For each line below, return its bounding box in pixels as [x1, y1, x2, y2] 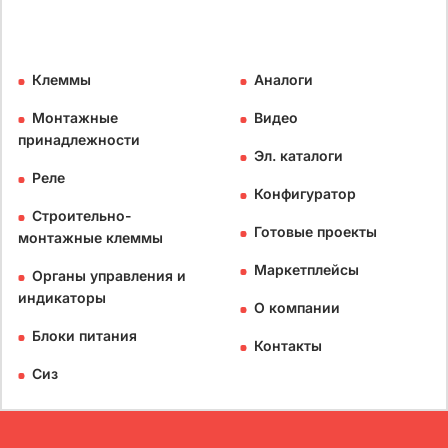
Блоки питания [32, 327, 137, 344]
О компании [254, 299, 340, 316]
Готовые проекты [254, 223, 377, 240]
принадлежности [18, 131, 140, 148]
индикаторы [18, 289, 106, 306]
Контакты [254, 337, 322, 354]
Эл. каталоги [254, 147, 343, 164]
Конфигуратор [254, 185, 356, 202]
